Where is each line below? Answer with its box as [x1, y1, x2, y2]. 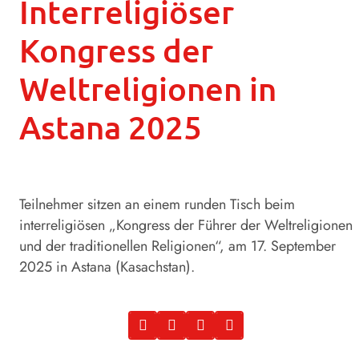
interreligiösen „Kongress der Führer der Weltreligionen [19, 214, 353, 236]
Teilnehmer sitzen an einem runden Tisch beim [19, 193, 295, 215]
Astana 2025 [19, 107, 202, 147]
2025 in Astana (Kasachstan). [19, 256, 195, 277]
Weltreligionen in [19, 68, 276, 108]
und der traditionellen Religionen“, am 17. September [19, 235, 336, 256]
